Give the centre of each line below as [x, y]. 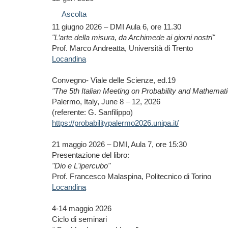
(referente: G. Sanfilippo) [92, 112]
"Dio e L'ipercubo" [81, 166]
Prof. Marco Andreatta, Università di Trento [122, 48]
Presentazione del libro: [91, 155]
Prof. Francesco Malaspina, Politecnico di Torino [132, 176]
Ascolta [74, 14]
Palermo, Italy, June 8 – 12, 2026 [106, 102]
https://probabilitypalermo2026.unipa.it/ [115, 123]
